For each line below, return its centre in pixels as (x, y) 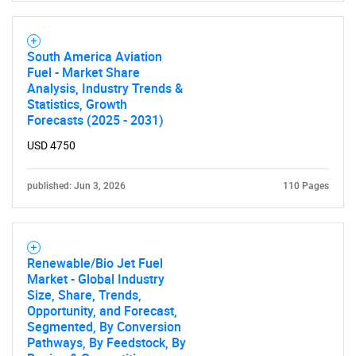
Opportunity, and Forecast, (102, 311)
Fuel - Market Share (83, 72)
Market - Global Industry (96, 279)
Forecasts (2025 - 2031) (95, 120)
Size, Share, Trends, (84, 295)
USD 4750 (51, 145)
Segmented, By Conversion (104, 327)
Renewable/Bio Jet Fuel (95, 263)
